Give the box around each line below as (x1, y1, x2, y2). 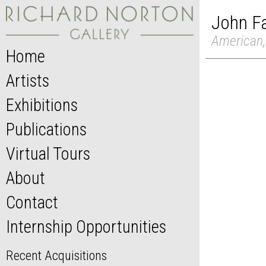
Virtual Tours (6, 144, 90, 164)
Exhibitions (6, 95, 78, 116)
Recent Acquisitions (6, 248, 107, 264)
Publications (6, 119, 87, 140)
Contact (6, 192, 58, 213)
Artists (6, 71, 49, 91)
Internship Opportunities (6, 217, 166, 237)
